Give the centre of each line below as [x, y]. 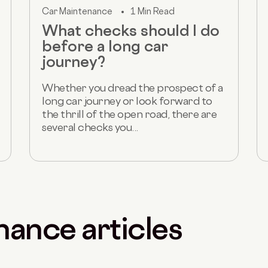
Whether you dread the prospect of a [133, 87]
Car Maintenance [77, 11]
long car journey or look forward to [127, 100]
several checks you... [90, 127]
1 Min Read [153, 11]
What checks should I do [131, 30]
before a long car [105, 46]
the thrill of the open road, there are [129, 114]
